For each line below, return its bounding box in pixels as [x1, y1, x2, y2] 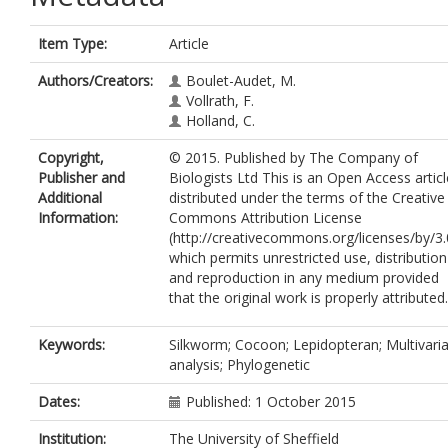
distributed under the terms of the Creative [169, 188, 445, 207]
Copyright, [38, 148, 104, 167]
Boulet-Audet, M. [186, 71, 296, 90]
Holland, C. [186, 111, 255, 130]
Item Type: [38, 34, 107, 53]
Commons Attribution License [169, 208, 362, 227]
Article [169, 34, 209, 53]
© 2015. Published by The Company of [169, 148, 418, 167]
